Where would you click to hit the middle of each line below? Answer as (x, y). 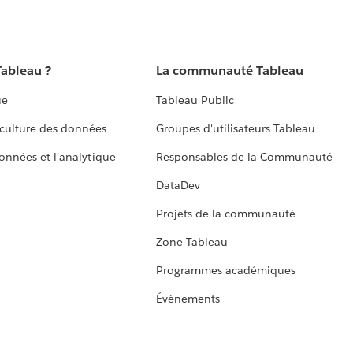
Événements (188, 299)
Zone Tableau (191, 242)
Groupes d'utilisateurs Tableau (236, 129)
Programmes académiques (226, 271)
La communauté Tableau (230, 71)
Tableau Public (195, 100)
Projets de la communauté (226, 214)
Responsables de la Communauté (244, 157)
